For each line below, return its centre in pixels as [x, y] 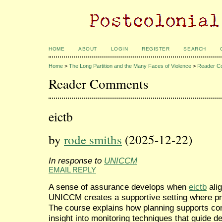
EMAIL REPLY [72, 170]
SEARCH [195, 49]
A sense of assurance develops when [119, 187]
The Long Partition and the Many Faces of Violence [130, 66]
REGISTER [156, 49]
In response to [76, 160]
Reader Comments [99, 83]
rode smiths [93, 139]
